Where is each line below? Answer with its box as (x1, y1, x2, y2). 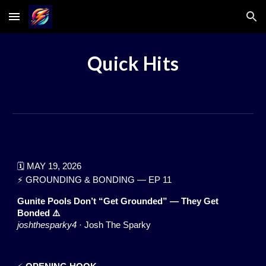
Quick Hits (87, 52, 179, 75)
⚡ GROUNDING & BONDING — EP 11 (17, 175, 172, 185)
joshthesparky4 (17, 220, 80, 230)
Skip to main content (9, 17, 94, 27)
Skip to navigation (182, 17, 256, 27)
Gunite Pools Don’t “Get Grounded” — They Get (17, 197, 219, 206)
